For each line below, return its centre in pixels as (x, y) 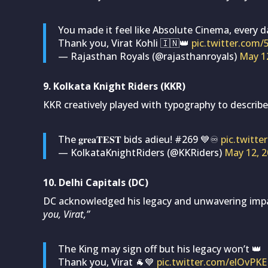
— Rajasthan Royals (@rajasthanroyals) (149, 56)
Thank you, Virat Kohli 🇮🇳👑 (125, 43)
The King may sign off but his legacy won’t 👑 (160, 249)
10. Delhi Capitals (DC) (96, 182)
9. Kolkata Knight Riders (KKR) (114, 86)
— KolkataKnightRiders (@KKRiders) (141, 152)
